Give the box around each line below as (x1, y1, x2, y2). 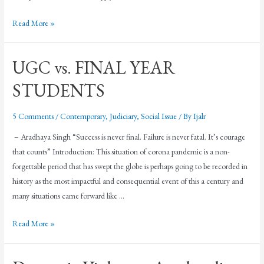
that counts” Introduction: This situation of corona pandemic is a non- (12, 146, 230, 157)
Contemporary (60, 110, 106, 121)
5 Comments (12, 110, 54, 121)
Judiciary (110, 110, 137, 121)
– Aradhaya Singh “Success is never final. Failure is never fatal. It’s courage (12, 131, 246, 143)
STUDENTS (12, 78, 105, 102)
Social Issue (141, 110, 177, 121)
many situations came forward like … (12, 190, 125, 202)
